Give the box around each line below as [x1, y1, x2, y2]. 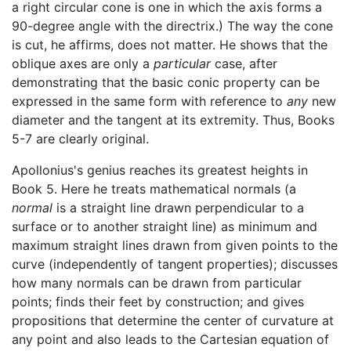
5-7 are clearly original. [12, 130, 149, 147]
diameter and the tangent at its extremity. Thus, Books [12, 111, 335, 128]
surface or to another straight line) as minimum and [12, 218, 317, 234]
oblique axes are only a [12, 55, 154, 71]
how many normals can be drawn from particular [12, 274, 302, 291]
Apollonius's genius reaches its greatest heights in [12, 161, 308, 178]
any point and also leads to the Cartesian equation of [12, 331, 329, 347]
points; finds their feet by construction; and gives [12, 293, 304, 309]
